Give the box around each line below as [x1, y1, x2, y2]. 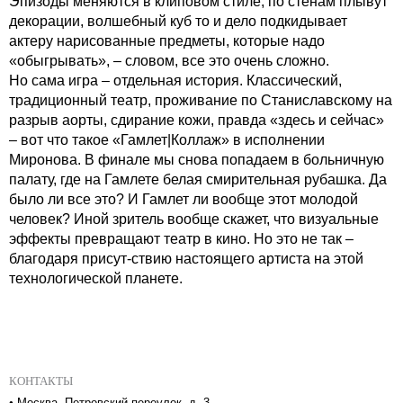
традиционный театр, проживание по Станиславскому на [9, 92, 392, 108]
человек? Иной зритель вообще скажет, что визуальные [9, 210, 379, 227]
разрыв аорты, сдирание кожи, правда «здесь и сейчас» [9, 112, 384, 128]
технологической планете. [9, 270, 183, 286]
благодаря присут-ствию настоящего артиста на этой [9, 250, 363, 266]
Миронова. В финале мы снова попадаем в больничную [9, 151, 384, 167]
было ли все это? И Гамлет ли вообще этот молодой [9, 191, 358, 207]
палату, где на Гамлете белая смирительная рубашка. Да [9, 171, 387, 187]
